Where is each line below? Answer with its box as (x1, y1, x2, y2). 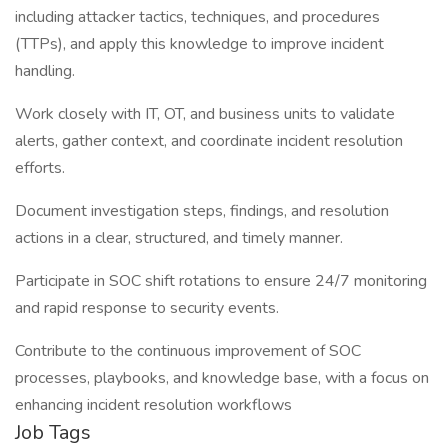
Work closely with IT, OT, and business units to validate (15, 103, 395, 125)
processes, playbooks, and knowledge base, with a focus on (15, 367, 429, 389)
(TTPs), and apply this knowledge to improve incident (15, 33, 384, 55)
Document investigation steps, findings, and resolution (15, 200, 389, 222)
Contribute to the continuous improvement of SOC (15, 340, 361, 362)
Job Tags (15, 419, 91, 446)
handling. (15, 60, 75, 82)
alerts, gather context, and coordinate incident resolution (15, 130, 403, 152)
